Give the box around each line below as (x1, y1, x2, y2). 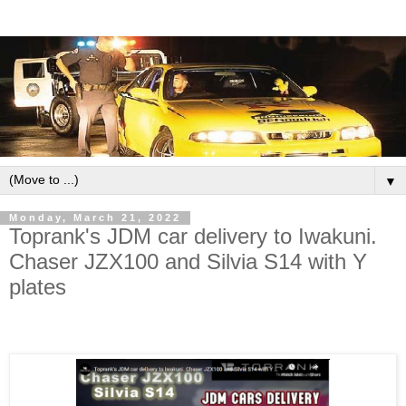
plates (9, 274, 66, 299)
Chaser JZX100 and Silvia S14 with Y (9, 248, 367, 274)
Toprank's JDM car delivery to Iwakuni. (9, 223, 377, 248)
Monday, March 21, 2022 (9, 212, 181, 224)
